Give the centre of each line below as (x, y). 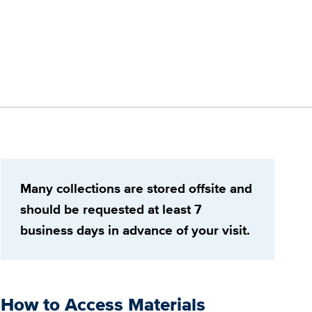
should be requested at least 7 (110, 210)
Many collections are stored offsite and (136, 189)
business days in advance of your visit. (135, 231)
